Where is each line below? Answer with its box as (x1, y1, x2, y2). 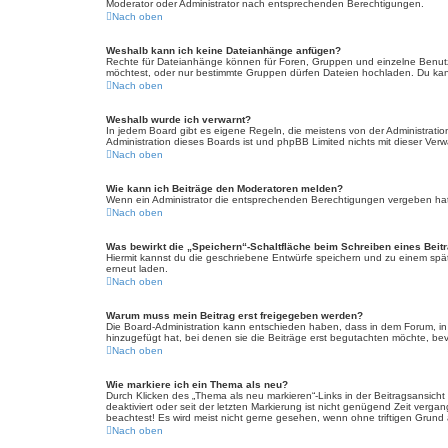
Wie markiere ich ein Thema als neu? (106, 379, 288, 390)
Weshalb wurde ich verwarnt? (106, 114, 251, 125)
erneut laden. (106, 263, 168, 274)
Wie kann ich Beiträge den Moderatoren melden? (106, 183, 343, 194)
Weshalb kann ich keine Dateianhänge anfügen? (106, 45, 341, 56)
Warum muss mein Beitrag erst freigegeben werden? (106, 310, 363, 321)
